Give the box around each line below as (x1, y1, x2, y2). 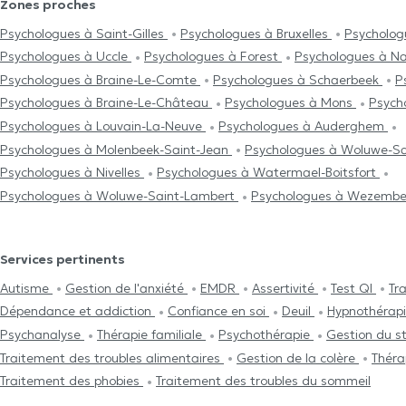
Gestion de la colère (237, 349, 359, 366)
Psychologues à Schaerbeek (213, 71, 382, 88)
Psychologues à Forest (144, 48, 282, 65)
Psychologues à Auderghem (218, 118, 388, 135)
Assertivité (252, 279, 318, 296)
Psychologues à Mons (225, 94, 356, 111)
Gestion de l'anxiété (65, 279, 188, 296)
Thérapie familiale (97, 325, 206, 343)
